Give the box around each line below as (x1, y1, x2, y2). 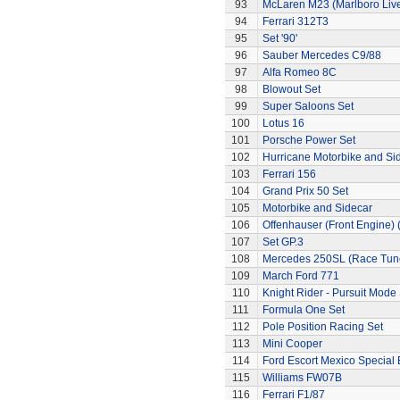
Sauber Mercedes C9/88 (262, 49, 381, 62)
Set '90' (262, 32, 297, 45)
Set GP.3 (262, 236, 304, 248)
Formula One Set (262, 304, 345, 316)
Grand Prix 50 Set (262, 185, 348, 197)
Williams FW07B (262, 371, 342, 384)
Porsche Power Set (262, 134, 355, 146)
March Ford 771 (262, 270, 339, 282)
